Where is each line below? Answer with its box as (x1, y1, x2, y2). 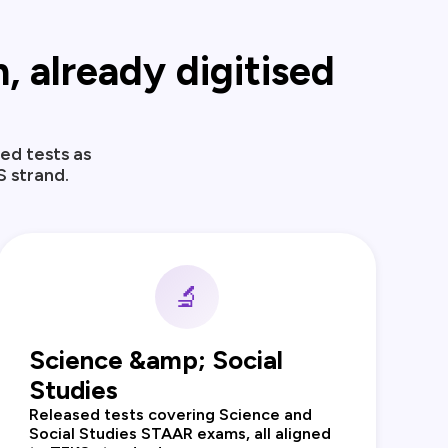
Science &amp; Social (29, 345, 284, 376)
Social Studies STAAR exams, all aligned (29, 424, 332, 444)
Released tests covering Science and (29, 405, 313, 425)
